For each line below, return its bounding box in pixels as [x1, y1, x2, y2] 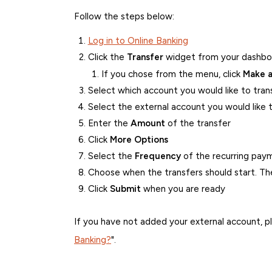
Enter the [87, 118, 131, 129]
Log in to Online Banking [87, 35, 188, 46]
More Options [109, 134, 168, 146]
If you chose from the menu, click [101, 69, 243, 80]
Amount [130, 118, 165, 129]
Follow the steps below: [74, 10, 174, 22]
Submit [109, 183, 141, 195]
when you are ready [140, 183, 225, 195]
